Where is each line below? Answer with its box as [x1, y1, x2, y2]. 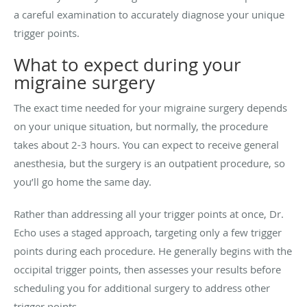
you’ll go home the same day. [14, 174, 154, 188]
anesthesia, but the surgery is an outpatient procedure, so [14, 156, 285, 170]
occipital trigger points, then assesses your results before [14, 262, 281, 276]
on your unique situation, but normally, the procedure [14, 119, 268, 133]
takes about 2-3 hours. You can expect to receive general [14, 137, 279, 151]
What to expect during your [14, 52, 241, 77]
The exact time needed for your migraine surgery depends [14, 100, 287, 114]
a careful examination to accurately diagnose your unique [14, 7, 284, 21]
